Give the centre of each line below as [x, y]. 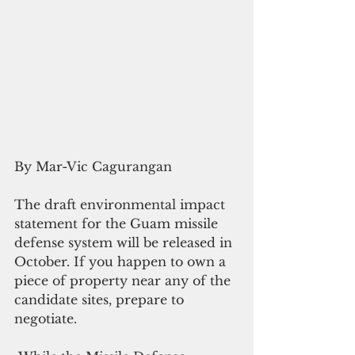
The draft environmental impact [122, 204]
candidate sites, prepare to [101, 299]
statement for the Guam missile [118, 223]
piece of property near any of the [124, 280]
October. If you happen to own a [122, 261]
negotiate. [46, 318]
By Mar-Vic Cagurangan [93, 166]
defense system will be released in [125, 242]
